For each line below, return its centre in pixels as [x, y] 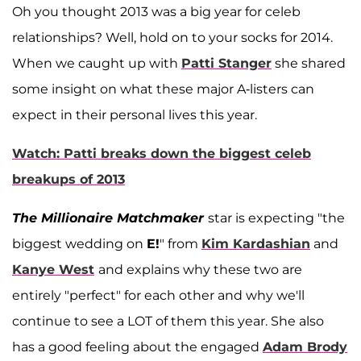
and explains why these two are [200, 269]
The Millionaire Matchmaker [110, 218]
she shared [309, 63]
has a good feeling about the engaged [137, 346]
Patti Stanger [226, 63]
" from [180, 243]
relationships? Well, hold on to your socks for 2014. [172, 37]
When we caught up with [97, 63]
